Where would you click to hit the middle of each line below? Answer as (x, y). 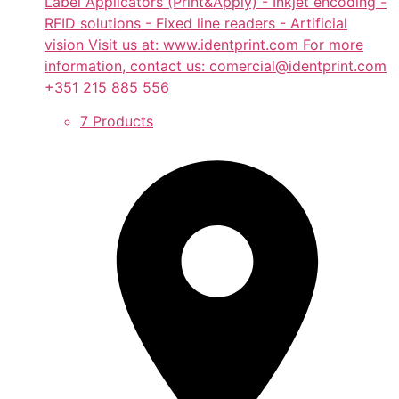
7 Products (117, 122)
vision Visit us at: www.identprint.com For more (204, 44)
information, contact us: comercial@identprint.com (216, 65)
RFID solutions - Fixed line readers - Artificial (196, 23)
